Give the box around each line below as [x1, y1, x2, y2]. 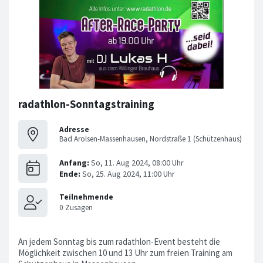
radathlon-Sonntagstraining [18, 97, 154, 112]
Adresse [59, 124, 89, 134]
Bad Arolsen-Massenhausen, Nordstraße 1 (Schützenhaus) [59, 133, 242, 144]
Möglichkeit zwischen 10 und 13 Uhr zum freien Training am [18, 247, 232, 259]
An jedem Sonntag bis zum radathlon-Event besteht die [18, 236, 220, 248]
